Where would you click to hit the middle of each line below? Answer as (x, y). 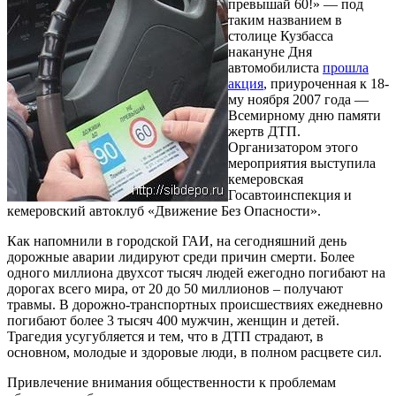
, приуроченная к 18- (326, 83)
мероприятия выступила (302, 163)
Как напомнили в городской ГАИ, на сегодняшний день (177, 240)
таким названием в (285, 19)
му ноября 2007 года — (298, 99)
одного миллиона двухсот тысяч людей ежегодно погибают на (196, 272)
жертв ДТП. (264, 131)
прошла (346, 67)
